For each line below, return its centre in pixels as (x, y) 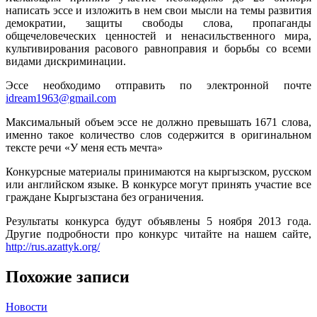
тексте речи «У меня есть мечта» (84, 147)
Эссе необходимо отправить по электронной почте (158, 85)
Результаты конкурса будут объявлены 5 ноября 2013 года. (158, 221)
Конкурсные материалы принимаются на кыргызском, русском (158, 171)
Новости (27, 306)
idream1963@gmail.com (61, 98)
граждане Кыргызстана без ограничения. (105, 197)
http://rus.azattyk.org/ (53, 246)
